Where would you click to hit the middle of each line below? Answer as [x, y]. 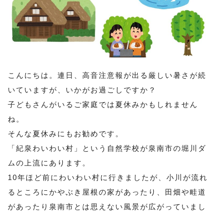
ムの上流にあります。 [49, 163]
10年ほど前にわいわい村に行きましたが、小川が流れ [108, 178]
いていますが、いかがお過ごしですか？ [82, 90]
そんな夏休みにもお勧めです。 [66, 134]
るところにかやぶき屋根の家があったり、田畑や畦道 [107, 192]
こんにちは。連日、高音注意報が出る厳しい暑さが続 [107, 75]
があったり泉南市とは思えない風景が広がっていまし [107, 207]
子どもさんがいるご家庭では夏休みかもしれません [103, 105]
